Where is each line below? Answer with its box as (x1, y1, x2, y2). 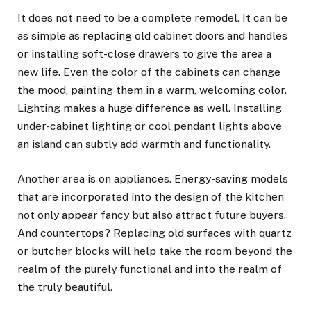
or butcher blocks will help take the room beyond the (17, 244, 292, 258)
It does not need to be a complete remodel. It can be (17, 10, 287, 24)
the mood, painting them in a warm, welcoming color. (17, 83, 287, 96)
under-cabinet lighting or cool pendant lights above (17, 119, 282, 133)
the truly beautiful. (17, 280, 112, 294)
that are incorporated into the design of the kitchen (17, 190, 284, 203)
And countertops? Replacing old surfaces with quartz (17, 226, 292, 239)
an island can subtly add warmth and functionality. (17, 137, 271, 151)
